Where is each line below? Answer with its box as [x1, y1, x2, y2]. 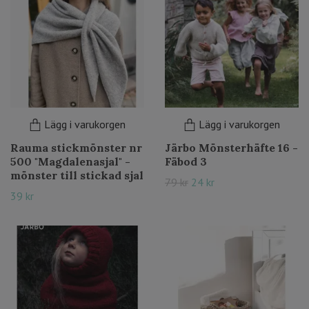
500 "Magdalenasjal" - [10, 154, 130, 168]
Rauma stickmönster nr [10, 141, 142, 154]
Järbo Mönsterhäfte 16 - [165, 141, 298, 154]
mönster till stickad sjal [10, 168, 143, 182]
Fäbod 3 [165, 154, 207, 168]
